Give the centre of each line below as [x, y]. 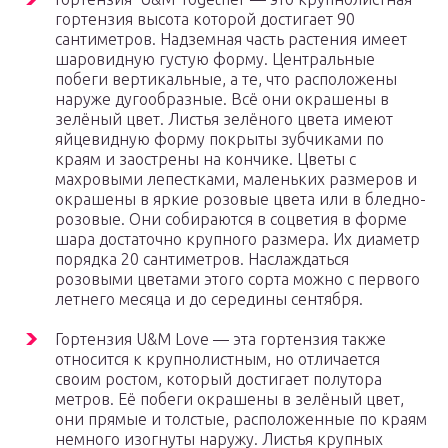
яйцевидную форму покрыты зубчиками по [219, 139]
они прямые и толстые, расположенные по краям [241, 419]
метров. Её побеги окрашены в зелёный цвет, [229, 399]
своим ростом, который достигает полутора [218, 379]
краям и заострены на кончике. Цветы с [205, 159]
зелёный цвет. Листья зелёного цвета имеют [224, 119]
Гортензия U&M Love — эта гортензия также [220, 339]
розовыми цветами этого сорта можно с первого [237, 279]
